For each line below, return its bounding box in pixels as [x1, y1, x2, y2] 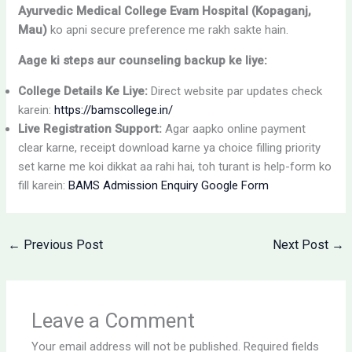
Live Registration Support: [18, 122, 163, 136]
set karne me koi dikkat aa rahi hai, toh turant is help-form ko [18, 159, 332, 174]
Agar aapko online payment [162, 122, 306, 136]
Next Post [272, 237, 332, 252]
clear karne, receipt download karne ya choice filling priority [18, 141, 321, 155]
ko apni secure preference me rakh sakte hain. [47, 23, 289, 37]
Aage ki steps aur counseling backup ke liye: [18, 53, 268, 68]
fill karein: [18, 178, 69, 192]
